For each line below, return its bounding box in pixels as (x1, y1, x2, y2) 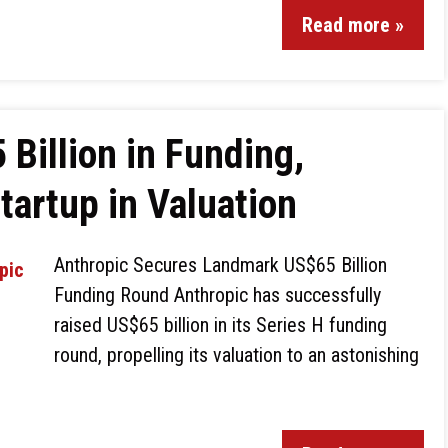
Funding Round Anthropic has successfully (54, 283, 381, 307)
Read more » (302, 13, 404, 37)
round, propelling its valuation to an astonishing (54, 343, 419, 367)
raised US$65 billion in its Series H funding (54, 313, 387, 337)
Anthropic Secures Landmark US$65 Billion (54, 253, 387, 277)
